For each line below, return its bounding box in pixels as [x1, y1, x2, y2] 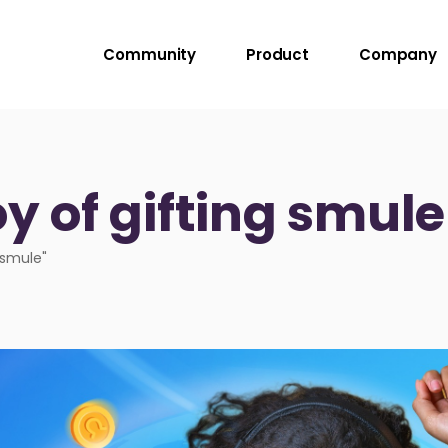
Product [246, 44, 310, 65]
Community [103, 44, 197, 65]
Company [359, 44, 437, 65]
